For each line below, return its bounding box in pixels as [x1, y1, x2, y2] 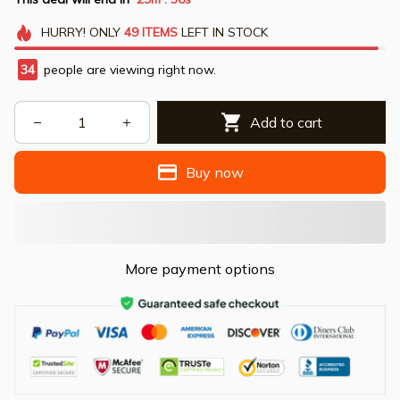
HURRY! [40, 24, 86, 41]
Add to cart [250, 112, 323, 131]
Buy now [186, 162, 245, 181]
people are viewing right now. [40, 62, 216, 79]
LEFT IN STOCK [177, 24, 268, 41]
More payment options [125, 260, 275, 279]
